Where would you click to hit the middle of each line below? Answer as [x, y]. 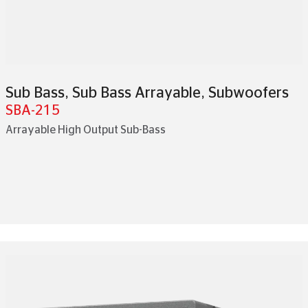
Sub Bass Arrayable [136, 93]
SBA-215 [33, 111]
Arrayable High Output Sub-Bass [86, 130]
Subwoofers [249, 93]
